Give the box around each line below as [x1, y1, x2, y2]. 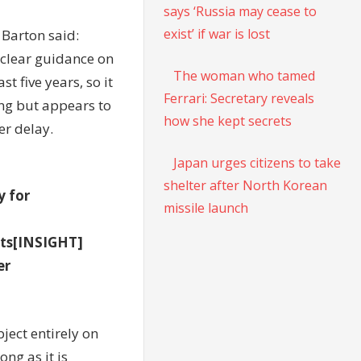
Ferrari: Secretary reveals [164, 89, 315, 107]
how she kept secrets [164, 111, 293, 130]
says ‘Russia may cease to [164, 2, 317, 20]
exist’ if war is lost [164, 24, 271, 43]
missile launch [164, 198, 249, 217]
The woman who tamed [173, 66, 316, 85]
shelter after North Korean [164, 176, 328, 194]
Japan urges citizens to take [173, 153, 342, 172]
